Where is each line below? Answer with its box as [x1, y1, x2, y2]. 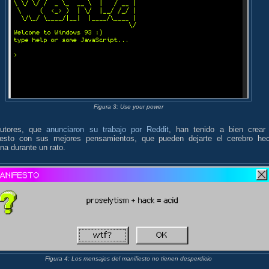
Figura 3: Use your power [94, 103, 163, 110]
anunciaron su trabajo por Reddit [46, 125, 169, 134]
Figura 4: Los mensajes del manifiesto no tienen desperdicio [45, 255, 212, 262]
